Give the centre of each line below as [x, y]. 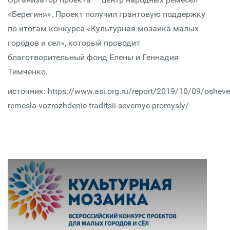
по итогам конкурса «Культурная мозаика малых [103, 28]
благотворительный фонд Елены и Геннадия [93, 57]
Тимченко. [28, 72]
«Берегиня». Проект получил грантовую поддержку [107, 14]
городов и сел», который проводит [74, 43]
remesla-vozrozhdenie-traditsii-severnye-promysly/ [98, 106]
